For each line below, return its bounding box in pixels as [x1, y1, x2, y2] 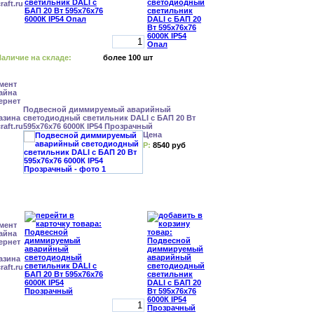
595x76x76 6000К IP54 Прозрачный [23, 122, 153, 130]
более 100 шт [103, 53, 153, 62]
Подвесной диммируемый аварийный [23, 105, 171, 114]
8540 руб [153, 141, 186, 149]
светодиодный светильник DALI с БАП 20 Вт [23, 114, 196, 122]
